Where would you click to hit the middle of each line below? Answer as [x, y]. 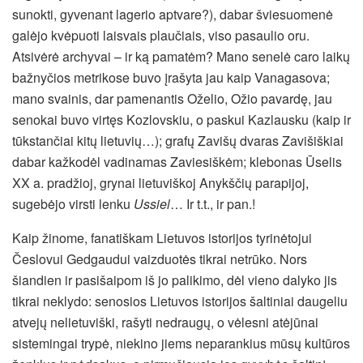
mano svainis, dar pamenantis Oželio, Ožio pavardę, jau [172, 98]
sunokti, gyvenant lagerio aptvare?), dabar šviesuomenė [173, 14]
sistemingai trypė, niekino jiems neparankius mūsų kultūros [181, 343]
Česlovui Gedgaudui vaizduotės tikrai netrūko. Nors [160, 258]
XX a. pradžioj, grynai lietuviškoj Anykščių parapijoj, [160, 182]
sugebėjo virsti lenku [73, 203]
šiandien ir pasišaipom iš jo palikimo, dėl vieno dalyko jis [175, 280]
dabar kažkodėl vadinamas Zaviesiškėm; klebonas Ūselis [177, 161]
